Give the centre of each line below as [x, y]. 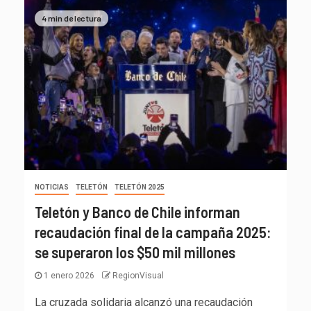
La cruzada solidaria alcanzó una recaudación [144, 303]
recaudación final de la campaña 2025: [153, 232]
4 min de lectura [72, 18]
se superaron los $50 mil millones [135, 252]
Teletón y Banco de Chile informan [137, 212]
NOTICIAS [52, 187]
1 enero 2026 [69, 276]
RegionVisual [138, 276]
